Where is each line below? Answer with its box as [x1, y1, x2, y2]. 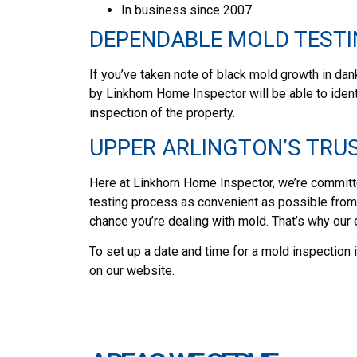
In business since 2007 [121, 2, 252, 18]
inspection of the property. [89, 105, 235, 121]
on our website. [89, 262, 175, 278]
